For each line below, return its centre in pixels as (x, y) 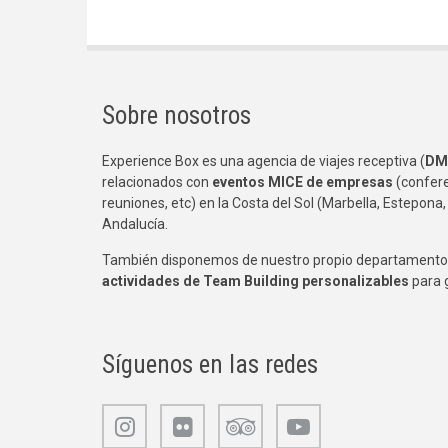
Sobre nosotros (176, 116)
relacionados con (157, 182)
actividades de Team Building (200, 281)
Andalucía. (135, 224)
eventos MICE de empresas (302, 182)
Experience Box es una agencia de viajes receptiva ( (263, 161)
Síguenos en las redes (210, 365)
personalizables (357, 281)
